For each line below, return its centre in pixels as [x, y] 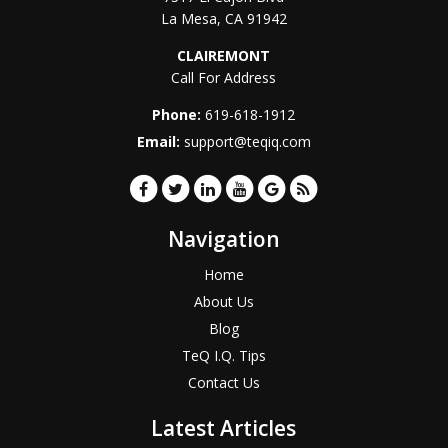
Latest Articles [224, 428]
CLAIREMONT [224, 56]
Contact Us [223, 383]
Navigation [223, 239]
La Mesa [188, 19]
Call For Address [224, 78]
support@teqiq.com [247, 142]
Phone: [179, 115]
